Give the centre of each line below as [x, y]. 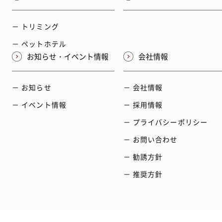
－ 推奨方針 [143, 174]
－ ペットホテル [39, 44]
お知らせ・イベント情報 [68, 57]
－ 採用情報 [143, 105]
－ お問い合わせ [150, 139]
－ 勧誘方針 [143, 157]
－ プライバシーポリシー [166, 122]
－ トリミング [35, 27]
